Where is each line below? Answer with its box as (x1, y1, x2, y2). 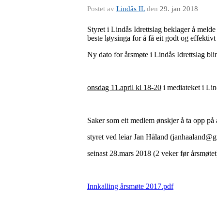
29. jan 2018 (160, 4, 198, 13)
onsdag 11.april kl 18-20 (87, 83, 161, 92)
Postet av (87, 4, 116, 13)
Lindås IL (116, 4, 145, 13)
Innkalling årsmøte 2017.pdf (87, 182, 173, 190)
